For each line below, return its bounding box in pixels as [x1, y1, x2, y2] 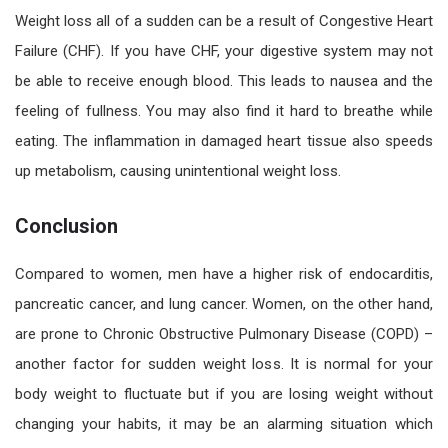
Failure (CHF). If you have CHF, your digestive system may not [15, 41, 433, 60]
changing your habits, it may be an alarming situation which [15, 414, 433, 433]
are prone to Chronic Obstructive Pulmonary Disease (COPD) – [15, 324, 433, 343]
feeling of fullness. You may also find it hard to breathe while [15, 101, 433, 120]
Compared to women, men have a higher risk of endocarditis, [15, 264, 433, 283]
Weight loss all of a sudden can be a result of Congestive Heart [15, 11, 433, 30]
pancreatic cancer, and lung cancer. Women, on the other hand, [15, 294, 433, 313]
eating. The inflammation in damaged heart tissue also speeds [15, 131, 433, 150]
